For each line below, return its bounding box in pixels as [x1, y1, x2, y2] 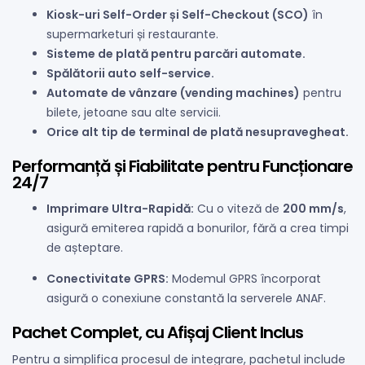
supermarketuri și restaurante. [46, 25, 218, 42]
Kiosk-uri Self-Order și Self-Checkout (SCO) [46, 6, 309, 23]
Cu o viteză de [194, 200, 283, 218]
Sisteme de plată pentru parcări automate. [46, 45, 306, 62]
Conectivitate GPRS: [46, 270, 169, 288]
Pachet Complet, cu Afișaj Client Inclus [12, 321, 303, 345]
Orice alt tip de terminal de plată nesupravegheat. [46, 123, 349, 140]
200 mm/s [283, 200, 344, 218]
